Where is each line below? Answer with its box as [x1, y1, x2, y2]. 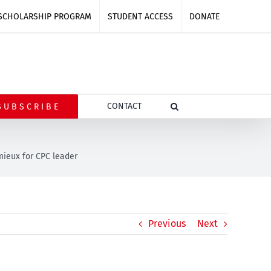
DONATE [189, 11, 220, 22]
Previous [148, 218, 186, 229]
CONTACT [106, 101, 142, 111]
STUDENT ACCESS [108, 11, 173, 22]
